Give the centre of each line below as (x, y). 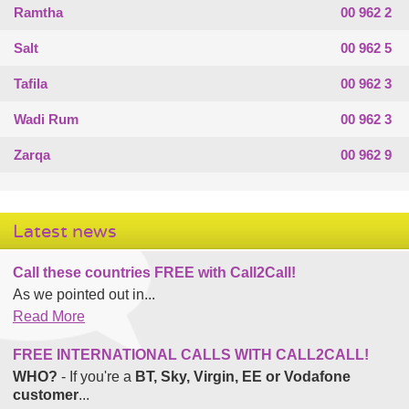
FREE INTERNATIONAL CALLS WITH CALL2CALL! (191, 354)
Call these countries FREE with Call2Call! (154, 272)
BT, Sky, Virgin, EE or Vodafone (243, 376)
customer (46, 394)
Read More (49, 316)
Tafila (31, 83)
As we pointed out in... (84, 294)
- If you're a (96, 376)
